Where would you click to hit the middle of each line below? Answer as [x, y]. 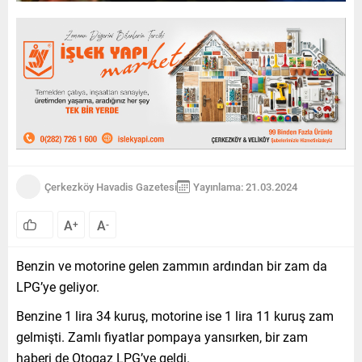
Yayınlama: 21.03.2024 [245, 186]
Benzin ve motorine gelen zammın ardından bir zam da [172, 265]
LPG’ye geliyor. [58, 286]
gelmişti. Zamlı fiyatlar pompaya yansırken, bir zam [162, 336]
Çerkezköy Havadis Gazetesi [111, 186]
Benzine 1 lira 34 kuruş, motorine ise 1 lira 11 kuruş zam [175, 315]
